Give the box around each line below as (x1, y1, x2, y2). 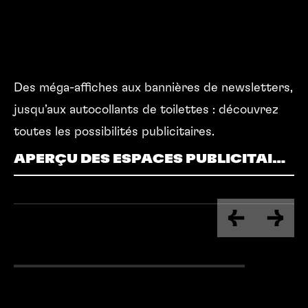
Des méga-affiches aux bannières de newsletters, (14, 82, 293, 94)
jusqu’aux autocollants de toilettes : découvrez (14, 104, 278, 116)
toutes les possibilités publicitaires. (14, 126, 214, 138)
